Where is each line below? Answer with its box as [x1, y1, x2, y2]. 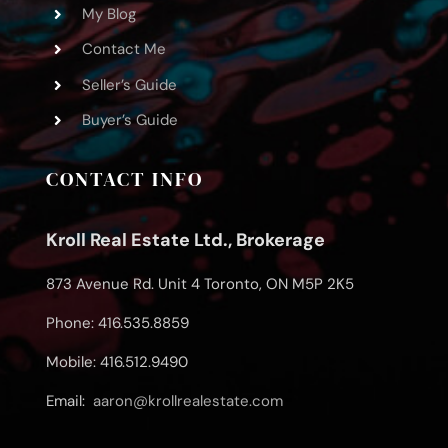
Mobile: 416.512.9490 [45, 352, 188, 373]
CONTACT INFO [45, 165, 203, 194]
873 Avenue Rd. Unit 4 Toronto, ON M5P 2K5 [45, 274, 354, 295]
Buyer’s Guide [81, 110, 178, 131]
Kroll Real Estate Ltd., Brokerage [45, 228, 325, 253]
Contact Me [81, 39, 166, 60]
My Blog [81, 3, 136, 24]
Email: [45, 391, 93, 412]
